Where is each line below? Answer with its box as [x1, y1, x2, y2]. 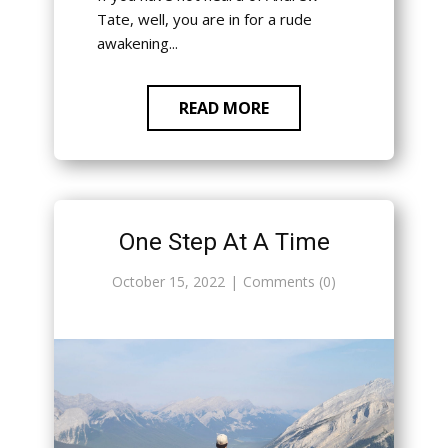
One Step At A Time [118, 228, 330, 257]
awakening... [96, 33, 178, 54]
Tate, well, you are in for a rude [96, 9, 312, 30]
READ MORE [179, 97, 269, 120]
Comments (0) [243, 272, 336, 292]
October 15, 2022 [112, 272, 225, 292]
